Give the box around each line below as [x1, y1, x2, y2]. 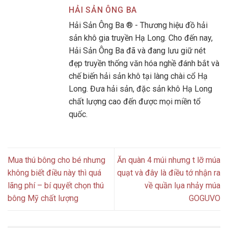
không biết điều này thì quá [8, 168, 101, 178]
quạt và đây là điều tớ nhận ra [117, 168, 220, 178]
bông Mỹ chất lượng [8, 193, 78, 204]
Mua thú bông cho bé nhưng [8, 155, 105, 165]
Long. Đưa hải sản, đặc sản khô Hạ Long [69, 84, 212, 94]
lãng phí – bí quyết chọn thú [8, 181, 104, 191]
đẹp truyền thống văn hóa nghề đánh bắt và [69, 59, 219, 69]
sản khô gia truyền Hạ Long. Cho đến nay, [69, 33, 213, 43]
